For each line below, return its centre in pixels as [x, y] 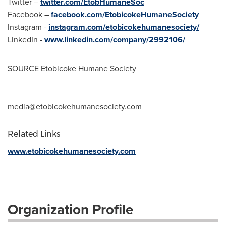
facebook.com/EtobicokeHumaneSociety [125, 14]
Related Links [34, 134]
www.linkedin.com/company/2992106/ [115, 40]
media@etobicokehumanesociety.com [75, 106]
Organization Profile [70, 209]
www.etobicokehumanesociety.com [72, 151]
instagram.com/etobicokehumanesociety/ [124, 27]
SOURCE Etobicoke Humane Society [72, 68]
